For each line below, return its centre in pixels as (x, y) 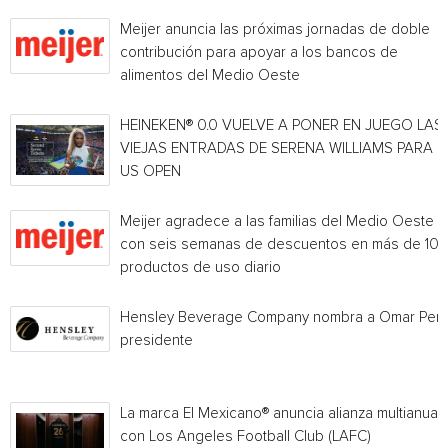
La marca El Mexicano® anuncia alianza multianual (280, 413)
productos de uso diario (200, 267)
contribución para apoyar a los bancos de (259, 52)
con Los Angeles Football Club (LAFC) (245, 436)
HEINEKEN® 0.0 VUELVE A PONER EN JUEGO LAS (281, 125)
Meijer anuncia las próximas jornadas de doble (275, 29)
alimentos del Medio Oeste (210, 75)
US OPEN (150, 171)
